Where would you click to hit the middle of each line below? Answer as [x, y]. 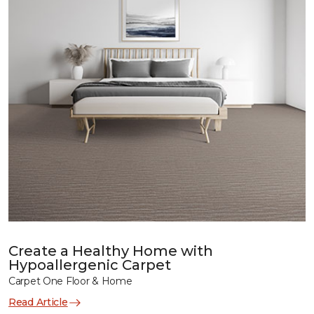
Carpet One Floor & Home [70, 281]
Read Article [38, 302]
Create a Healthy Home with [111, 251]
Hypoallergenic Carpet [90, 265]
